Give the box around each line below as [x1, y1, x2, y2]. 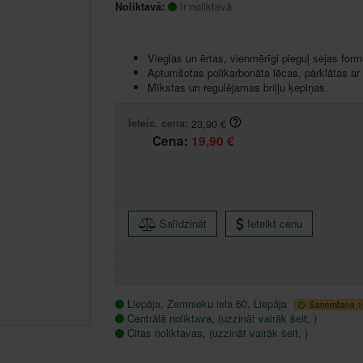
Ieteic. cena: [127, 114, 188, 130]
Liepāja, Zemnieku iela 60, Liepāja [126, 296, 290, 312]
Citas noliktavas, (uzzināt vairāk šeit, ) [126, 325, 308, 341]
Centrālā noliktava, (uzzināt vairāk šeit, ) [126, 310, 317, 327]
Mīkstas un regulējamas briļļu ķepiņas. [147, 79, 328, 95]
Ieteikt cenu [247, 215, 302, 231]
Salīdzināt [159, 215, 207, 231]
